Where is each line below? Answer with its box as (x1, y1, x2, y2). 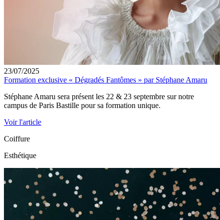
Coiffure (4, 135, 30, 143)
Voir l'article (4, 118, 41, 127)
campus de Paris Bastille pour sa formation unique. (4, 101, 161, 110)
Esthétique (4, 151, 36, 160)
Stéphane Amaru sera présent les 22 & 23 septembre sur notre (4, 92, 194, 101)
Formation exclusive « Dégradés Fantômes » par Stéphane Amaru (4, 76, 207, 84)
